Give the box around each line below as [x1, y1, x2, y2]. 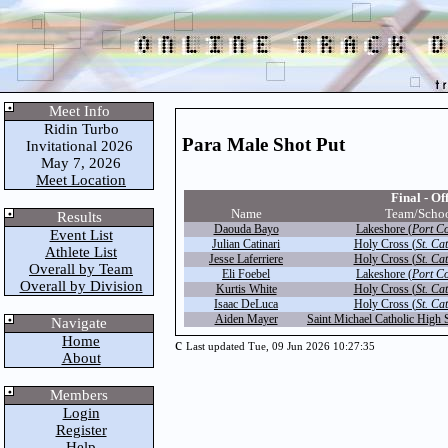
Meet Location [36, 172, 126, 188]
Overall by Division [19, 278, 143, 294]
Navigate [51, 315, 107, 331]
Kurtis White [215, 282, 277, 296]
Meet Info [48, 103, 110, 119]
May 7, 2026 [37, 155, 121, 171]
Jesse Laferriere [209, 252, 283, 266]
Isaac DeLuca [214, 297, 278, 311]
